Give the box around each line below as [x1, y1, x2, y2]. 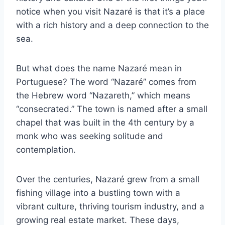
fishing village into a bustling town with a [16, 188, 180, 198]
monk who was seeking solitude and [16, 131, 163, 142]
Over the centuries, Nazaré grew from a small [16, 174, 199, 185]
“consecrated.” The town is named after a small [16, 104, 207, 115]
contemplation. [16, 145, 76, 155]
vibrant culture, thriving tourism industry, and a [16, 201, 204, 212]
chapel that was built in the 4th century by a [16, 118, 194, 128]
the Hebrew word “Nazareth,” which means [16, 90, 190, 101]
